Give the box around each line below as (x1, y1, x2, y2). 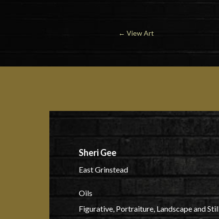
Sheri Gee (78, 147, 116, 158)
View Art (126, 29, 154, 38)
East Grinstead (78, 165, 128, 175)
